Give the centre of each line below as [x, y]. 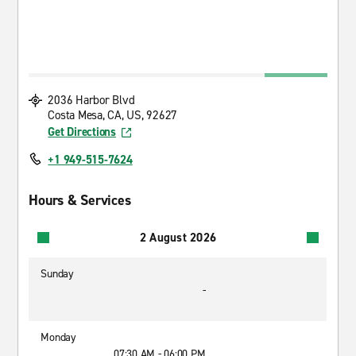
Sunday [57, 274]
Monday [58, 337]
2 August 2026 [178, 237]
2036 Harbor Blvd [91, 100]
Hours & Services [80, 200]
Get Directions [82, 132]
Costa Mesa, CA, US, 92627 [113, 115]
